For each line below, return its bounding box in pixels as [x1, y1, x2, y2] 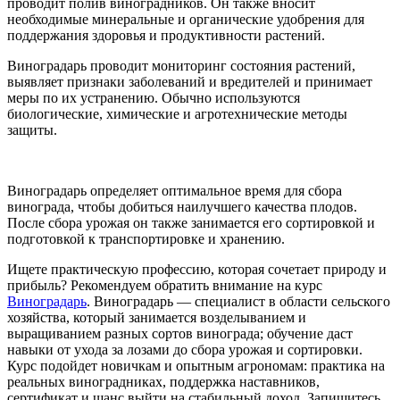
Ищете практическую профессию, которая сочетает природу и [7, 262, 387, 278]
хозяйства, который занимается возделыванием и [7, 310, 306, 326]
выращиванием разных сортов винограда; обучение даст [7, 326, 353, 342]
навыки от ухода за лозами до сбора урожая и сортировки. [7, 342, 362, 358]
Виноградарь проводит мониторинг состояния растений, [7, 58, 355, 74]
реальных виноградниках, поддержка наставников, [7, 374, 320, 390]
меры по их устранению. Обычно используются [7, 90, 300, 106]
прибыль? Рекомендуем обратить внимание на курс [7, 278, 322, 294]
